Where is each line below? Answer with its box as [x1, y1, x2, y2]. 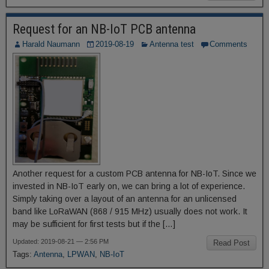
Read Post [213, 238, 250, 247]
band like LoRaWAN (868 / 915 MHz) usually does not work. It [13, 207, 247, 216]
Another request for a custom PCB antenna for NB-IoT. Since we [13, 169, 256, 178]
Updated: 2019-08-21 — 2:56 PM [13, 238, 109, 245]
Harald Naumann [22, 40, 80, 49]
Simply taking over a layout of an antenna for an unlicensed [13, 194, 237, 204]
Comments [210, 40, 247, 49]
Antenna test [150, 40, 194, 49]
